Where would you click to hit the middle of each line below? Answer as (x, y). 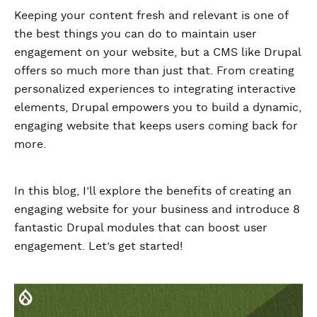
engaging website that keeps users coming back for (156, 126)
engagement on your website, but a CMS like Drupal (157, 52)
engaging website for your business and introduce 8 (157, 209)
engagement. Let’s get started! (98, 246)
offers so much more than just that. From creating (154, 71)
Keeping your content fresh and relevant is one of (151, 16)
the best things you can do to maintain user (136, 34)
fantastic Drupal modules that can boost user (141, 228)
